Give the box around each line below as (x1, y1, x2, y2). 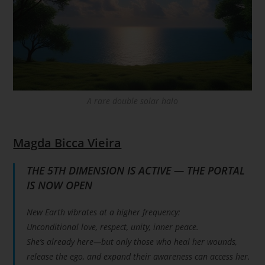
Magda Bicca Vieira (13, 134, 122, 151)
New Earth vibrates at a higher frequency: (27, 206, 181, 218)
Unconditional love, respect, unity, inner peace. (27, 221, 199, 232)
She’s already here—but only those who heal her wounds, (27, 235, 238, 247)
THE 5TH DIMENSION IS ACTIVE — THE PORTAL (27, 163, 245, 177)
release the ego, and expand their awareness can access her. (27, 250, 251, 262)
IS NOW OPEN (27, 177, 93, 192)
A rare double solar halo (87, 95, 178, 106)
